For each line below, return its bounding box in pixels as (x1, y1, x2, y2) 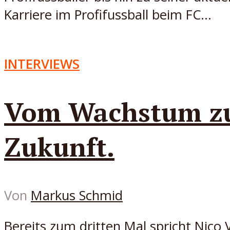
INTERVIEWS (4, 54, 80, 73)
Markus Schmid (31, 186, 123, 204)
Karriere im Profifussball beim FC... (4, 6, 212, 24)
